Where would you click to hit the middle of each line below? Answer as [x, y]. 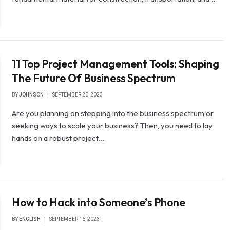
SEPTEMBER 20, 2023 [78, 94]
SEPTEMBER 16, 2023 [75, 219]
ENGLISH [30, 219]
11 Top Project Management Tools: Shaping [116, 63]
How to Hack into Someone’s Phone [99, 203]
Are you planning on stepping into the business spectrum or [113, 113]
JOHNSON [32, 94]
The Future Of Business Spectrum [94, 78]
